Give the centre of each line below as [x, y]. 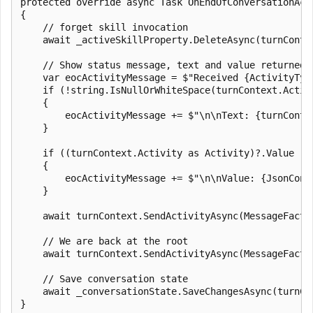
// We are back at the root [104, 241]
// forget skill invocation [104, 27]
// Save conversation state [104, 278]
